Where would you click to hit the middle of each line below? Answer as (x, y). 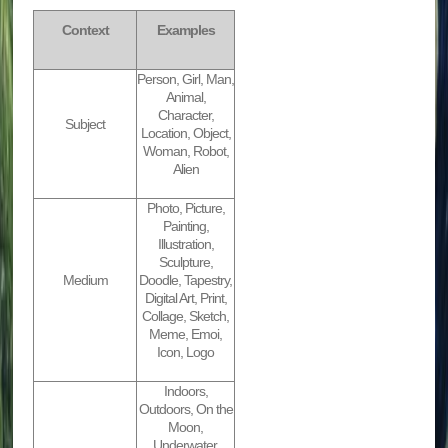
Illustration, (185, 244)
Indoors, (185, 391)
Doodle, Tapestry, (186, 280)
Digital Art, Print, (185, 298)
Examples (185, 30)
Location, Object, (185, 133)
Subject (85, 124)
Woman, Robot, (185, 151)
